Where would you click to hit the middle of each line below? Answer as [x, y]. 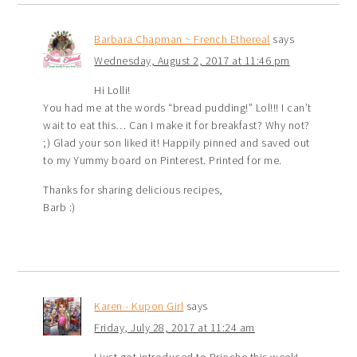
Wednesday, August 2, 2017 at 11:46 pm [192, 61]
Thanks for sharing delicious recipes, [133, 190]
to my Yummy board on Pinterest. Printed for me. [163, 161]
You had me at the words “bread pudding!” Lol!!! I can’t [177, 108]
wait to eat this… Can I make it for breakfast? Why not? [177, 126]
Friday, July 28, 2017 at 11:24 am [175, 328]
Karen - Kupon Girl [139, 306]
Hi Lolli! [112, 90]
